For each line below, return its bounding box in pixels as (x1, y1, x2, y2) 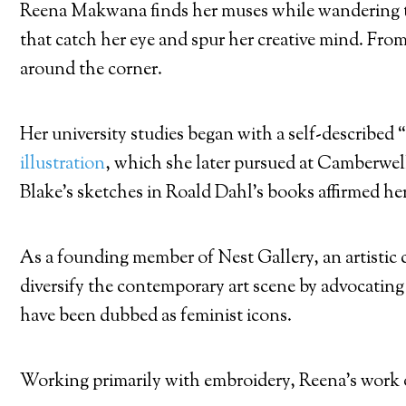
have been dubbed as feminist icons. (20, 303, 292, 330)
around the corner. (20, 56, 162, 83)
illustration (20, 150, 105, 178)
